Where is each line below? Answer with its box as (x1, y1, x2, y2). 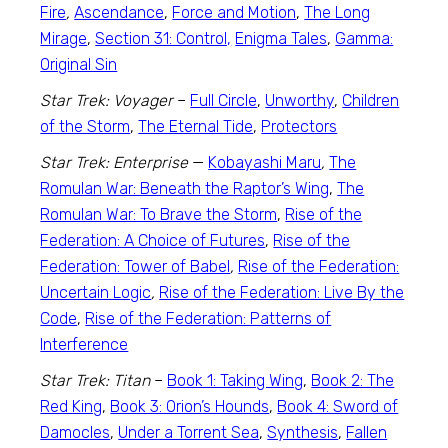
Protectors (261, 117, 338, 136)
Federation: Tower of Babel (40, 257, 231, 276)
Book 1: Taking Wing (167, 371, 304, 390)
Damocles (40, 423, 111, 442)
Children (342, 91, 400, 110)
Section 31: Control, (95, 29, 232, 48)
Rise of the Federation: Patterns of (85, 309, 332, 328)
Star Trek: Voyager (40, 91, 174, 110)
